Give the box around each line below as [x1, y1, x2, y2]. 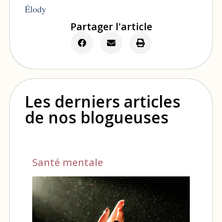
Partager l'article [70, 20, 152, 34]
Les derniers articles [25, 91, 180, 112]
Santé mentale [32, 156, 103, 169]
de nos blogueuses [25, 107, 168, 128]
